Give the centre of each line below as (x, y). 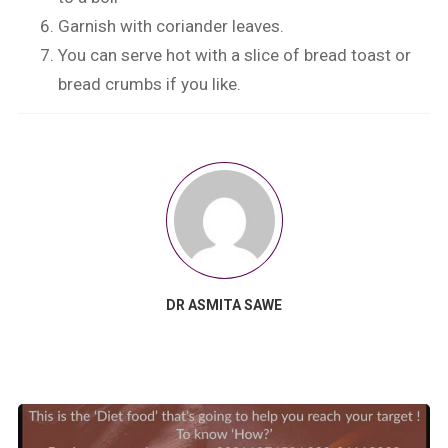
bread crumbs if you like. (150, 83)
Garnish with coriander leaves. (171, 25)
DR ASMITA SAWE (224, 304)
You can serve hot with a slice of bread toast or (235, 54)
